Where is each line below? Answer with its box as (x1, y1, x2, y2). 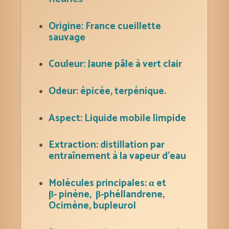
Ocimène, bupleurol (48, 197, 136, 214)
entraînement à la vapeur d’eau (48, 148, 186, 165)
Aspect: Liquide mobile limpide (48, 110, 186, 126)
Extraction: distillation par (48, 137, 165, 153)
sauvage (48, 29, 87, 45)
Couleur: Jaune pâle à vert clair (48, 56, 182, 72)
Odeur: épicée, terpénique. (48, 83, 166, 99)
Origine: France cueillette (48, 18, 161, 34)
